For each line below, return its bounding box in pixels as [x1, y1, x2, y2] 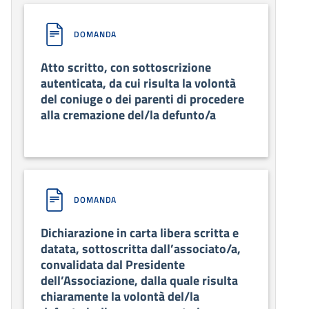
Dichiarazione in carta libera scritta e [41, 223, 239, 243]
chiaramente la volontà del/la [41, 287, 199, 306]
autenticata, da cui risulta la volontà [41, 74, 236, 93]
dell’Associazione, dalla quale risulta [41, 271, 238, 290]
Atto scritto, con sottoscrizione [41, 58, 211, 77]
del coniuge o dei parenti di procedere [41, 90, 244, 109]
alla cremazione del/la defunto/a [41, 106, 216, 125]
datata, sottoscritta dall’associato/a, [41, 239, 241, 259]
